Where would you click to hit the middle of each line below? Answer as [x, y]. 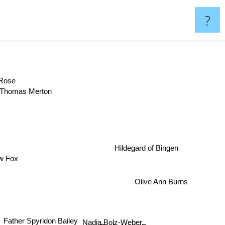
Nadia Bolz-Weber [112, 214]
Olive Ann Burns [163, 185]
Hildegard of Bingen [145, 145]
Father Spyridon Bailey [38, 219]
